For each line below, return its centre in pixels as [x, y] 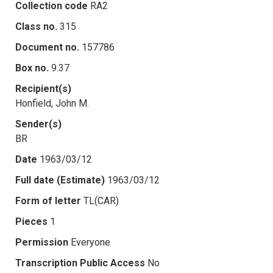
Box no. [32, 68]
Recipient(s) [43, 88]
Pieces [31, 221]
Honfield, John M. [52, 103]
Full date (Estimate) [60, 180]
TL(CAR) [101, 200]
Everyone [90, 242]
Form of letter [48, 200]
